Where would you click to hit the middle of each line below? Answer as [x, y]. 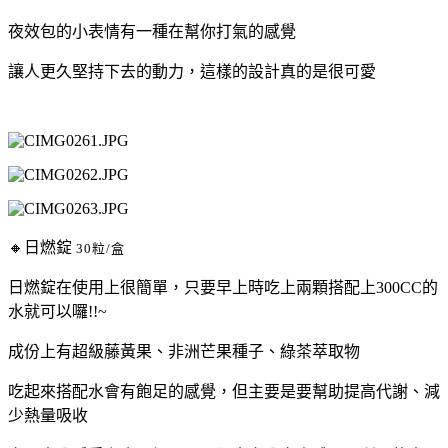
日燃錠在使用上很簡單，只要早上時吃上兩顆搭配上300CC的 [223, 287]
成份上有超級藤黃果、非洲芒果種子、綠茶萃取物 [184, 351]
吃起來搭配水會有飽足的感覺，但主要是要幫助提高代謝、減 [224, 391]
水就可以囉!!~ [57, 311]
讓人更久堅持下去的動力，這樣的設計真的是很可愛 [192, 71]
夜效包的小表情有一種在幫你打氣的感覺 [152, 31]
